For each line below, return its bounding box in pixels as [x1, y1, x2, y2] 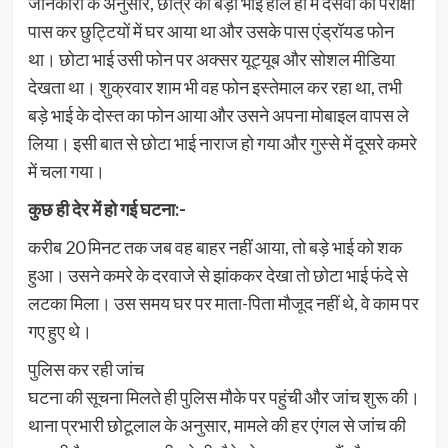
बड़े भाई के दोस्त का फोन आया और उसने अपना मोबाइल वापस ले [27, 103, 409, 126]
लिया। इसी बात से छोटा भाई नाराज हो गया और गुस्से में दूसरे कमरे [27, 131, 417, 154]
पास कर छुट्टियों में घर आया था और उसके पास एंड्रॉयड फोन [27, 19, 394, 42]
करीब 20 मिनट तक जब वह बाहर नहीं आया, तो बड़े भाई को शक [27, 235, 402, 258]
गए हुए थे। [27, 319, 92, 342]
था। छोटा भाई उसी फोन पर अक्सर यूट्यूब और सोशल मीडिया [27, 47, 395, 70]
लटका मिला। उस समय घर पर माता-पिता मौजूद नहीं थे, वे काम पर [27, 291, 419, 314]
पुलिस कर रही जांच [27, 357, 144, 380]
